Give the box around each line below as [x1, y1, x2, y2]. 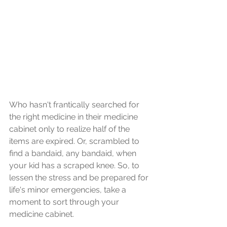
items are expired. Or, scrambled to [9, 136, 141, 146]
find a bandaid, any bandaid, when [9, 148, 138, 158]
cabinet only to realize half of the [9, 124, 132, 134]
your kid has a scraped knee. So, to [9, 160, 141, 170]
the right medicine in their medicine [9, 111, 140, 122]
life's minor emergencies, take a [9, 184, 128, 195]
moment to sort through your [9, 197, 121, 207]
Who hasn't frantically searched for [9, 99, 141, 109]
